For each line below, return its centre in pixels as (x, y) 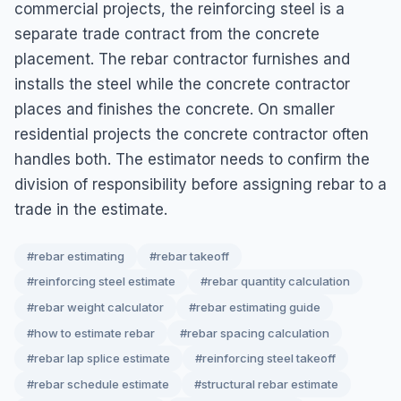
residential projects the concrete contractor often (192, 134)
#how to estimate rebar (91, 333)
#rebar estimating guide (255, 307)
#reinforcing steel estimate (101, 282)
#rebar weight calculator (95, 307)
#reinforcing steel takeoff (265, 358)
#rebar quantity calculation (275, 282)
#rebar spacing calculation (255, 333)
